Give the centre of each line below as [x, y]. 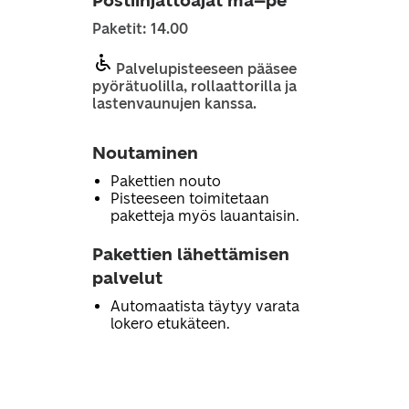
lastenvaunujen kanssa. [174, 104]
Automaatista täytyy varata [204, 306]
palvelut [127, 278]
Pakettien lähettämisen [190, 254]
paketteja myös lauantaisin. [204, 216]
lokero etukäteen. [170, 324]
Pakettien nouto [165, 181]
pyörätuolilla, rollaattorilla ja [194, 86]
